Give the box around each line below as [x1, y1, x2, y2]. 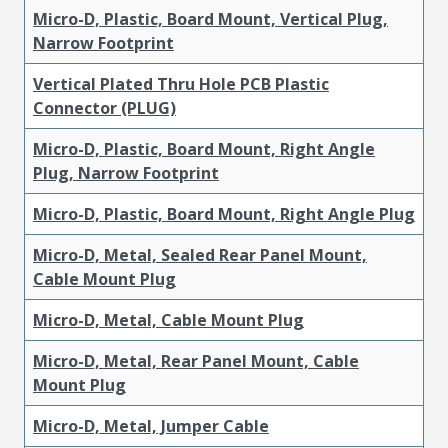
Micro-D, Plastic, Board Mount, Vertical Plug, [33, 7, 388, 30]
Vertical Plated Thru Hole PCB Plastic [33, 72, 329, 95]
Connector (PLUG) [33, 96, 176, 119]
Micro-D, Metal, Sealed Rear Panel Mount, [33, 243, 367, 266]
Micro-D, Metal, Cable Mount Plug [33, 308, 304, 331]
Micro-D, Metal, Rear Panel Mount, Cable [33, 349, 359, 372]
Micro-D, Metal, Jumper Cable [33, 414, 269, 437]
